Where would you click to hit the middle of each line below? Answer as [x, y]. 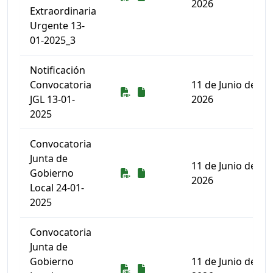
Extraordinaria [63, 11]
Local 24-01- [57, 188]
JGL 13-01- [52, 99]
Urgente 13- [57, 26]
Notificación [58, 70]
